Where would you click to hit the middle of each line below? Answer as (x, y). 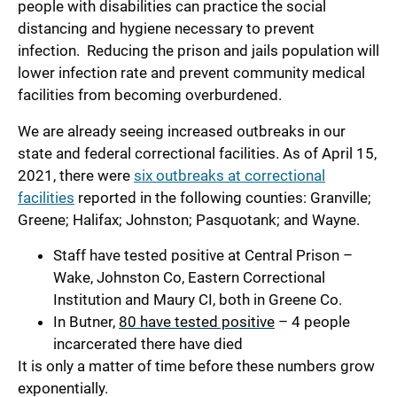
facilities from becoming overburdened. (150, 95)
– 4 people (312, 321)
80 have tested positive (197, 321)
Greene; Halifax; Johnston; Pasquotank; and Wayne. (189, 219)
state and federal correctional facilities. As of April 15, (197, 153)
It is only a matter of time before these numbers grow (196, 366)
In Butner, (86, 321)
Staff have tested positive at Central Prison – (203, 255)
